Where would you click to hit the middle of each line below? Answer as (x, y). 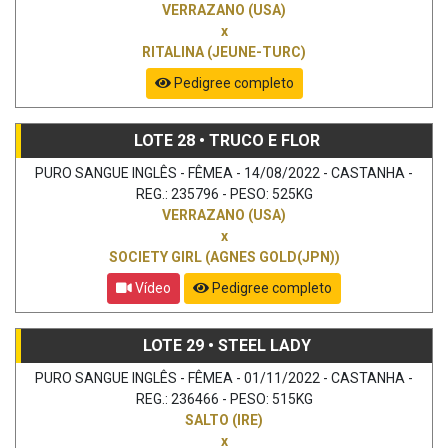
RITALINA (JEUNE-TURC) (224, 51)
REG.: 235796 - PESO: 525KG (224, 193)
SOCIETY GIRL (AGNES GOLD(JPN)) (224, 256)
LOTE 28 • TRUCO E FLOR (226, 140)
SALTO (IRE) (224, 419)
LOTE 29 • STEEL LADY (226, 345)
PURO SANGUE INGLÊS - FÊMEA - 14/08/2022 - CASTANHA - (224, 172)
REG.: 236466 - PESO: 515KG (224, 398)
